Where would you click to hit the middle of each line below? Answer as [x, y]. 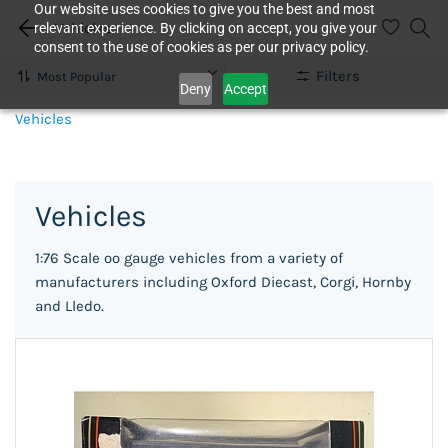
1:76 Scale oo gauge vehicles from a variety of [189, 258]
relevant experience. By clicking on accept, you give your [205, 28]
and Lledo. [69, 306]
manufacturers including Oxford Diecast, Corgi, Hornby [223, 282]
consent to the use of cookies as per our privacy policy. [201, 47]
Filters [337, 76]
